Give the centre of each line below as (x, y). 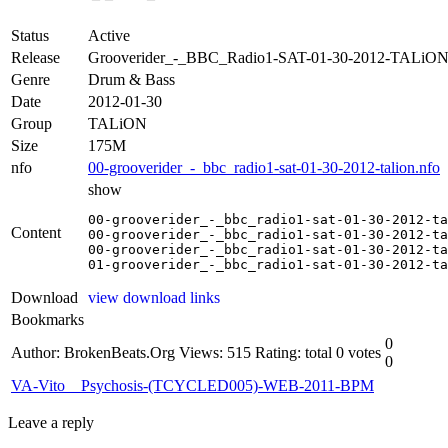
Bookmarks (47, 319)
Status (30, 35)
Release (35, 57)
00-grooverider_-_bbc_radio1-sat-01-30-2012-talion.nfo (264, 167)
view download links (154, 297)
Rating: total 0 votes (318, 352)
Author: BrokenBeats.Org (93, 352)
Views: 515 (215, 352)
